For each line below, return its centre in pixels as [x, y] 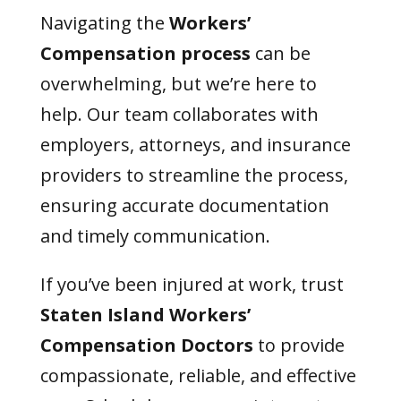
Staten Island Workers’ [145, 315]
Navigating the [104, 23]
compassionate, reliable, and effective [198, 375]
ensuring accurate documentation [184, 205]
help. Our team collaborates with [179, 114]
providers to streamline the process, [194, 175]
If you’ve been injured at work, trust [192, 284]
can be [280, 53]
